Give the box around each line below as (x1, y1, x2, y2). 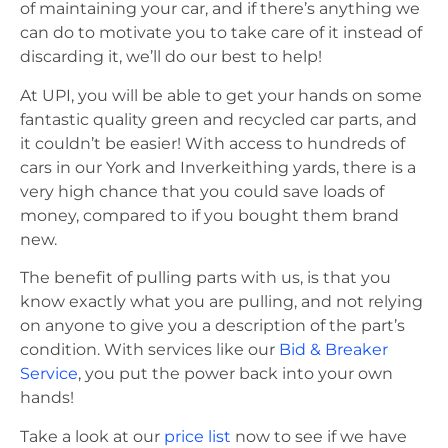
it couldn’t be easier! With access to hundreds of (20, 133, 405, 153)
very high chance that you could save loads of (20, 181, 384, 201)
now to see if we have (231, 426, 407, 446)
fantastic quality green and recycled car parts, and (20, 109, 417, 129)
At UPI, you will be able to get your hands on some (20, 85, 422, 105)
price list (164, 426, 231, 446)
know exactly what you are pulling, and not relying (20, 292, 423, 312)
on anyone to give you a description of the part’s (20, 316, 405, 336)
